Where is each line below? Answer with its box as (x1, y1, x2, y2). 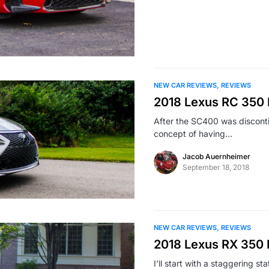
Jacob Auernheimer (183, 151, 250, 161)
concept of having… (154, 128, 232, 139)
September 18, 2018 (183, 162, 249, 172)
